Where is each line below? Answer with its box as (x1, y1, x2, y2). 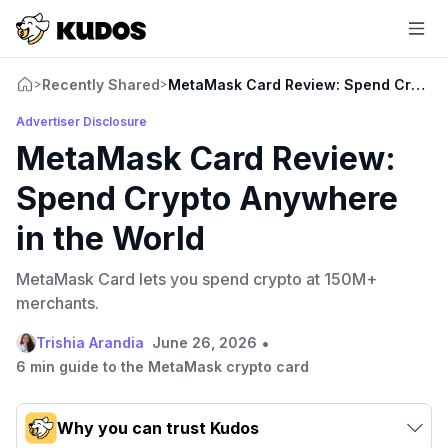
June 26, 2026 (152, 333, 257, 351)
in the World (16, 218, 205, 258)
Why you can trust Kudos (57, 417, 259, 438)
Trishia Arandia (36, 333, 144, 351)
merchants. (16, 292, 99, 313)
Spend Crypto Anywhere (16, 178, 398, 218)
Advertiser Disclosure (16, 113, 147, 129)
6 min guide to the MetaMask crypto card (16, 357, 309, 375)
